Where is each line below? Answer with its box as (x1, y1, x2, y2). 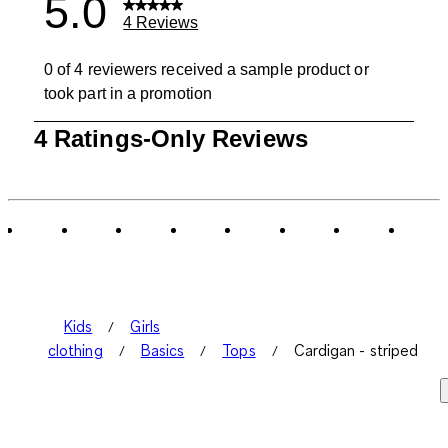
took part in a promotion (44, 85, 212, 103)
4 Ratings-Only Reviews (34, 125, 308, 153)
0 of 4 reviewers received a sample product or (44, 61, 369, 79)
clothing (48, 340, 103, 361)
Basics (140, 340, 185, 361)
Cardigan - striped (293, 340, 419, 361)
